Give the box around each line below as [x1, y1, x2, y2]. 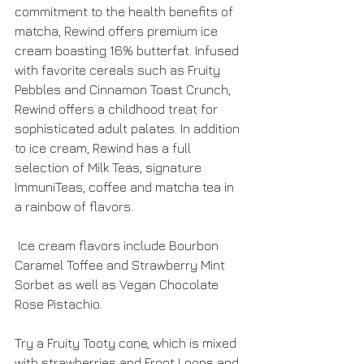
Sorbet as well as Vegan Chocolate [15, 277, 222, 292]
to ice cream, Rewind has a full [15, 141, 194, 155]
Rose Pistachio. [15, 297, 102, 311]
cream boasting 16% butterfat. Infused [15, 43, 242, 58]
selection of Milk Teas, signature [15, 160, 205, 175]
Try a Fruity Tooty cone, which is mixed [15, 336, 240, 350]
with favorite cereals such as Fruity [15, 63, 223, 77]
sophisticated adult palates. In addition [15, 121, 243, 136]
